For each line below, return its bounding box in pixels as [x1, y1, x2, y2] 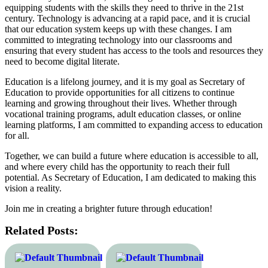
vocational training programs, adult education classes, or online [5, 108, 241, 119]
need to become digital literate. [5, 56, 120, 66]
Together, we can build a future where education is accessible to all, [5, 150, 258, 161]
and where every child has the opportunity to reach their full [5, 161, 230, 172]
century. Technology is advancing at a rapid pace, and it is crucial [5, 13, 250, 23]
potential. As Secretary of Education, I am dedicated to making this [5, 172, 256, 182]
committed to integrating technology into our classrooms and [5, 34, 232, 45]
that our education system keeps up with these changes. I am [5, 23, 232, 34]
